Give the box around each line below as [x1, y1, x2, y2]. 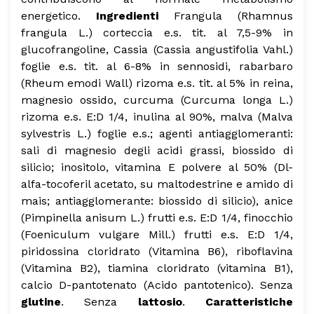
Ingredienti [96, 9, 158, 22]
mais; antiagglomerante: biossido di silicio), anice [21, 194, 293, 207]
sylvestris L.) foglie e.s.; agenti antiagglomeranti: [21, 127, 293, 140]
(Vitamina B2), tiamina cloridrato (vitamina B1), [21, 261, 293, 275]
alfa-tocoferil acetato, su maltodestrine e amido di [21, 177, 293, 191]
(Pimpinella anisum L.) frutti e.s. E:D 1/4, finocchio [21, 211, 293, 224]
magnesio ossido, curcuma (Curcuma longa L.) [21, 93, 293, 107]
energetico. [21, 9, 81, 22]
